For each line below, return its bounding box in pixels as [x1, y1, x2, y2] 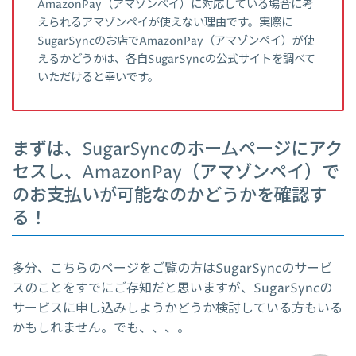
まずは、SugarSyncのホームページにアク [12, 137, 342, 162]
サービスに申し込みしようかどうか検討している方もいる [12, 300, 342, 318]
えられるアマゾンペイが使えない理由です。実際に [37, 14, 292, 31]
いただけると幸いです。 [37, 69, 159, 86]
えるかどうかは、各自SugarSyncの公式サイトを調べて [37, 51, 315, 68]
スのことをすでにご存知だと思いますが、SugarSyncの [12, 280, 332, 298]
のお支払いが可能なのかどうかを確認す [12, 184, 327, 208]
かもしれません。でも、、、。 [12, 319, 190, 338]
